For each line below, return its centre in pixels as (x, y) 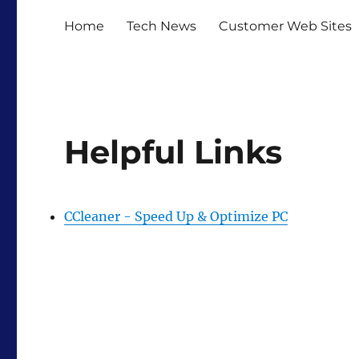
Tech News (162, 26)
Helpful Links (173, 152)
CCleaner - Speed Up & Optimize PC (176, 216)
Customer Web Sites (286, 26)
